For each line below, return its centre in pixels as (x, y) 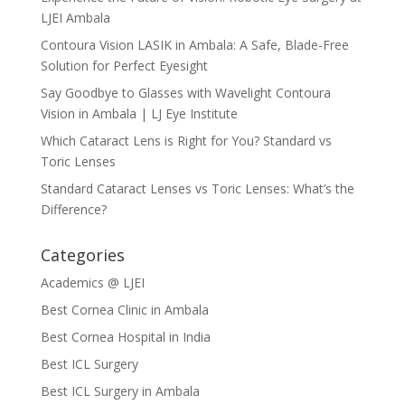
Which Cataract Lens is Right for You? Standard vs (186, 140)
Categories (82, 254)
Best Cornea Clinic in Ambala (124, 309)
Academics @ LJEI (92, 282)
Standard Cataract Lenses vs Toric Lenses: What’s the (197, 188)
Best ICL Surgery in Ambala (120, 391)
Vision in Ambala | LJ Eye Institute (139, 113)
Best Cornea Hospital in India (125, 336)
